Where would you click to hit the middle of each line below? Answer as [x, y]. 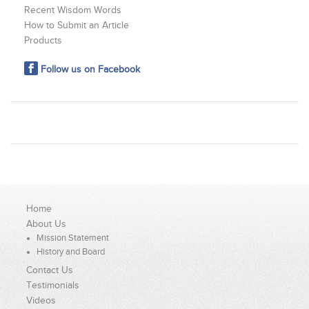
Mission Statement [73, 238]
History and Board [71, 252]
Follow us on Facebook [90, 70]
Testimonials [53, 286]
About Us [47, 224]
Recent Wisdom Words [73, 10]
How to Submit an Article [77, 26]
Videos [41, 301]
